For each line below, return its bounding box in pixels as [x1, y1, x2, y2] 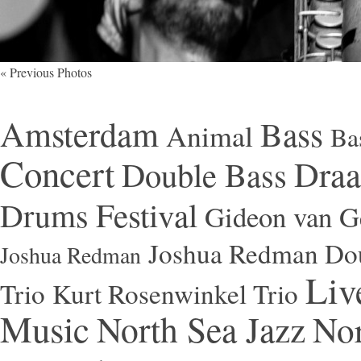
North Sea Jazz [97, 305, 305, 352]
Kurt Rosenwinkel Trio [52, 276, 298, 311]
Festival [96, 193, 197, 237]
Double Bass [122, 152, 287, 196]
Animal [166, 116, 253, 155]
